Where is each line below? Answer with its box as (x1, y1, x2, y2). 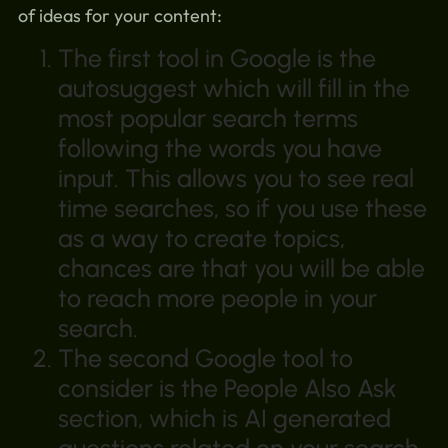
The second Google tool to (57, 343, 353, 374)
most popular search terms (57, 103, 358, 134)
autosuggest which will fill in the (57, 73, 410, 104)
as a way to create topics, (57, 223, 345, 254)
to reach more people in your (57, 283, 377, 314)
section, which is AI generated (57, 403, 391, 434)
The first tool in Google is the (57, 43, 376, 74)
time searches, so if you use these (57, 193, 427, 224)
